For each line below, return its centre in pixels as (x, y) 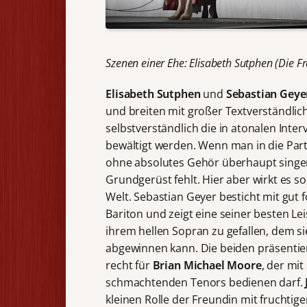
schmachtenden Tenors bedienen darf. (206, 282)
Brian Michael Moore (207, 265)
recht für (129, 265)
